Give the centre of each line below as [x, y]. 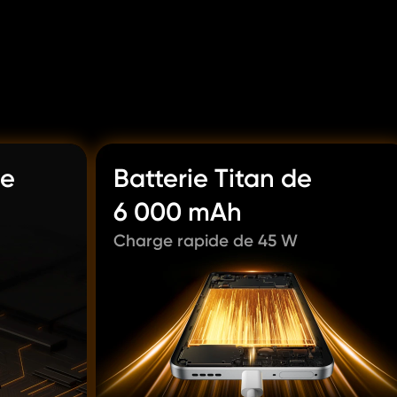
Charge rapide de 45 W [206, 241]
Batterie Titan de [213, 178]
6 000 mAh [178, 212]
